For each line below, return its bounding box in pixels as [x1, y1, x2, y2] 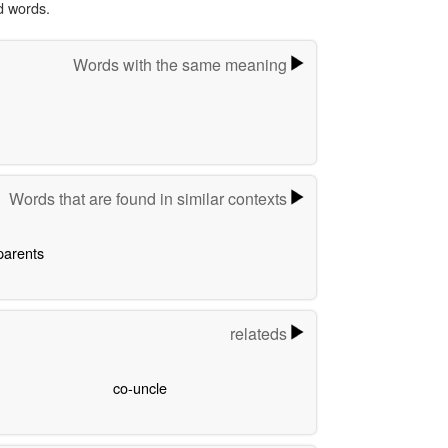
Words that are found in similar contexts [8, 187, 291, 211]
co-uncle [112, 377, 167, 399]
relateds [229, 322, 291, 346]
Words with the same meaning [72, 52, 291, 76]
